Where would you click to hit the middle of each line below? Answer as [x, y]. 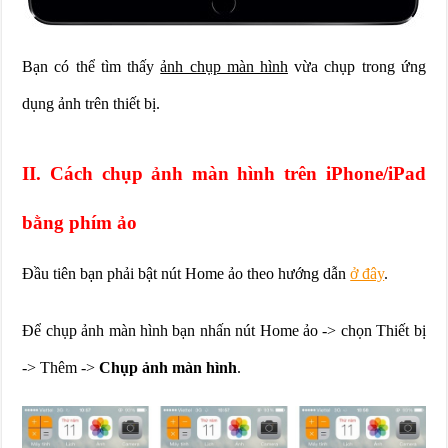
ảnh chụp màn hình [224, 67]
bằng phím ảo [80, 223]
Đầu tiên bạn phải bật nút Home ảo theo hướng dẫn [186, 274]
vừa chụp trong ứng [356, 67]
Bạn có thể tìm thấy [91, 67]
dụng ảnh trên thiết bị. [91, 104]
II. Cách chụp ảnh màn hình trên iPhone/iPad [224, 174]
